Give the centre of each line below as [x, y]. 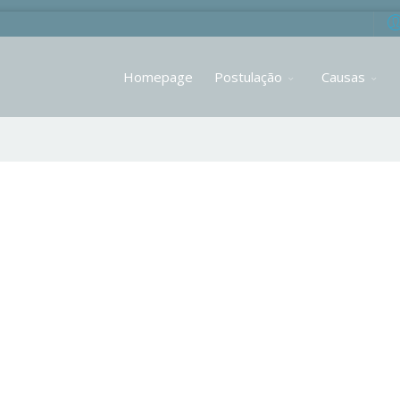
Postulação [248, 77]
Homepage [158, 77]
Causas [343, 77]
